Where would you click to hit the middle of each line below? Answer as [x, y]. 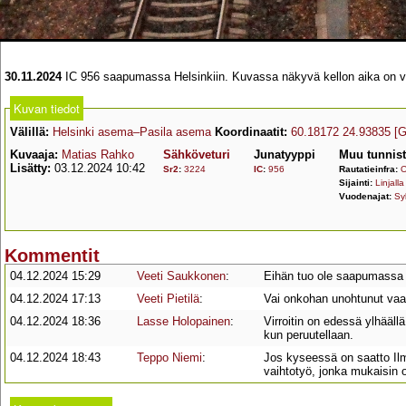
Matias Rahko [98, 155]
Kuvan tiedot [47, 108]
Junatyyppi [285, 155]
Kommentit [52, 256]
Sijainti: [357, 183]
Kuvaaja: [34, 155]
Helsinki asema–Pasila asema [132, 132]
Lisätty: [30, 168]
